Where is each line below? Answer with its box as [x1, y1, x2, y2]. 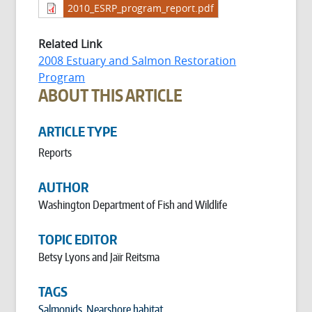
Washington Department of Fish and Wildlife [38, 197, 228, 212]
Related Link [38, 36, 102, 52]
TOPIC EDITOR [38, 231, 118, 247]
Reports [38, 145, 72, 159]
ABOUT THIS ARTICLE [38, 84, 183, 106]
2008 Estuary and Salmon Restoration [38, 52, 237, 68]
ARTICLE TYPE [38, 123, 118, 139]
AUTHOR [38, 179, 89, 195]
